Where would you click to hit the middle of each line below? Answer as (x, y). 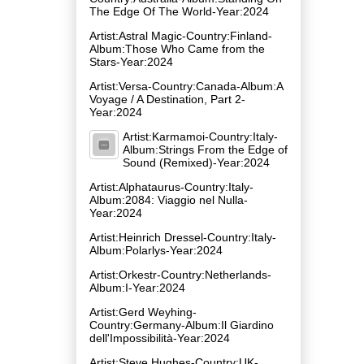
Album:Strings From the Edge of (205, 149)
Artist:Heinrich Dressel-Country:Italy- (183, 237)
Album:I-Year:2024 (137, 287)
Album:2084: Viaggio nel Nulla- (169, 199)
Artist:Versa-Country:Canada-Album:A (186, 86)
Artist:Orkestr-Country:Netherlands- (180, 274)
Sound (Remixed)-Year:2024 (196, 162)
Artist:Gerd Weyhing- (143, 312)
